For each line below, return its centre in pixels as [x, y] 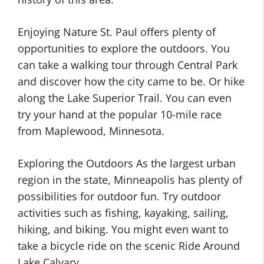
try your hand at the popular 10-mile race [120, 114]
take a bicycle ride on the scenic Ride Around [129, 246]
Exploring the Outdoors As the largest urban [127, 163]
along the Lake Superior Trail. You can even [125, 98]
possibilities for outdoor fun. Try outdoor [119, 196]
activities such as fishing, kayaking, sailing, [123, 213]
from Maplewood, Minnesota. [91, 131]
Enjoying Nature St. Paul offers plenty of [117, 32]
